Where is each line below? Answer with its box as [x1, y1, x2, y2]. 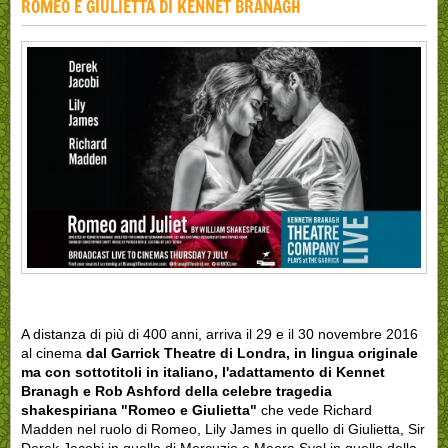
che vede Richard [257, 402, 372, 419]
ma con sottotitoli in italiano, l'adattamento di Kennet [21, 364, 385, 381]
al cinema [21, 345, 86, 362]
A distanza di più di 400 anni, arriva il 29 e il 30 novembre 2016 [21, 326, 418, 343]
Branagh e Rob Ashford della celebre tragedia [21, 383, 332, 400]
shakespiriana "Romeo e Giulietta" [21, 402, 257, 419]
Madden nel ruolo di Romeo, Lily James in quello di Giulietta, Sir [21, 421, 425, 438]
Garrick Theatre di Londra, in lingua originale [111, 345, 418, 362]
